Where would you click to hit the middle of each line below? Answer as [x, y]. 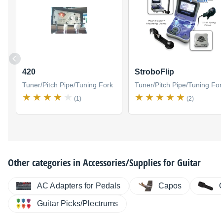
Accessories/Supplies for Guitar [142, 163]
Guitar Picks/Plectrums [78, 204]
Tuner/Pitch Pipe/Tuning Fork [68, 85]
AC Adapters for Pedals [79, 186]
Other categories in [45, 163]
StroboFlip [154, 72]
